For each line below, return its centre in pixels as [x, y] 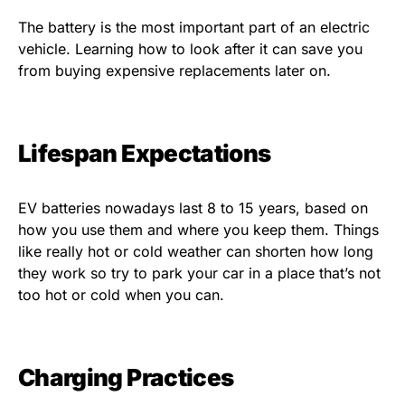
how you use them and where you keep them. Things [198, 230]
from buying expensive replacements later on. [174, 71]
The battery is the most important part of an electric [194, 28]
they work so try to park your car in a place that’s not [199, 273]
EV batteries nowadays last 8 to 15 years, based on [193, 208]
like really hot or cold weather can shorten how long [196, 252]
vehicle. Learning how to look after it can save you [190, 49]
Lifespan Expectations [145, 154]
